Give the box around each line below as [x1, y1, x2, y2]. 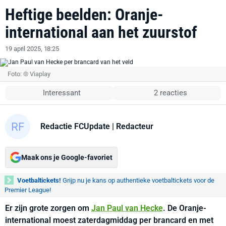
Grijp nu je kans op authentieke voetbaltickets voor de [61, 177, 214, 184]
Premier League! [5, 186, 51, 194]
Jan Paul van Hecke [91, 203, 163, 213]
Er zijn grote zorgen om [5, 203, 91, 213]
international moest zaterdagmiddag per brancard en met [5, 215, 213, 225]
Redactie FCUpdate [40, 121, 110, 131]
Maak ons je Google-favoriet [21, 153, 112, 161]
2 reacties [153, 88, 187, 97]
